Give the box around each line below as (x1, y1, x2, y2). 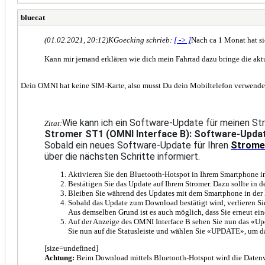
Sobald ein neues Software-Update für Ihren (44, 139, 231, 151)
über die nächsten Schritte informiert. (44, 150, 200, 162)
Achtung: (44, 253, 75, 262)
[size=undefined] (44, 243, 98, 253)
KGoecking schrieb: (108, 35, 174, 44)
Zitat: (44, 118, 62, 128)
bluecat (21, 12, 45, 22)
